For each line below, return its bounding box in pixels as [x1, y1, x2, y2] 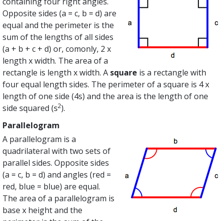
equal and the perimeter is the [2, 20, 114, 31]
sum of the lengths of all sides [2, 32, 114, 42]
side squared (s [2, 103, 58, 113]
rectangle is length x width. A [2, 67, 110, 78]
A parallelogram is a [2, 134, 76, 145]
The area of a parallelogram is [2, 193, 115, 204]
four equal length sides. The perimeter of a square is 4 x [2, 79, 210, 90]
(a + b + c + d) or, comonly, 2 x [2, 43, 111, 54]
